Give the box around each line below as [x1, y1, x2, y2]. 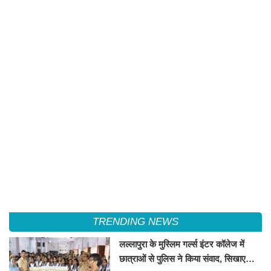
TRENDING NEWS [93, 216, 178, 228]
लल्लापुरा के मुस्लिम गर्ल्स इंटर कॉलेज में [119, 239, 245, 250]
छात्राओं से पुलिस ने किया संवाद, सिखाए [119, 253, 246, 264]
